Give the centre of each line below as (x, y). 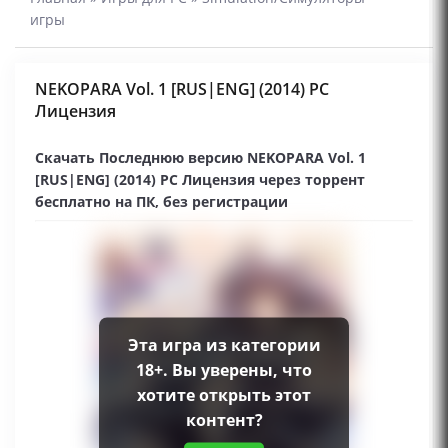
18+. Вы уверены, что (224, 369)
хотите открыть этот (224, 394)
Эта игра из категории (224, 344)
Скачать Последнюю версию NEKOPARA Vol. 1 (200, 157)
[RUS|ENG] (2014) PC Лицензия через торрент (200, 179)
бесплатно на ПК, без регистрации (161, 201)
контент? (224, 419)
